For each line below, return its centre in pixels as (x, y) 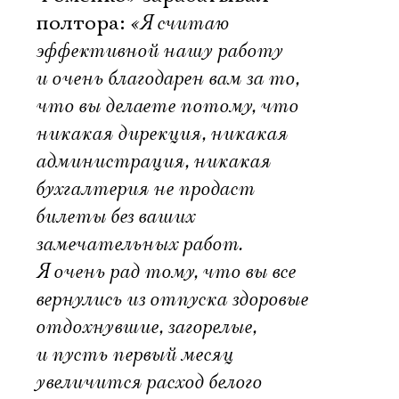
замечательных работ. (139, 244)
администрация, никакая (153, 161)
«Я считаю (179, 23)
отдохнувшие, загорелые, (146, 327)
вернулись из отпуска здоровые (172, 299)
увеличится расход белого (149, 382)
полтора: (83, 23)
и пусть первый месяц (134, 354)
